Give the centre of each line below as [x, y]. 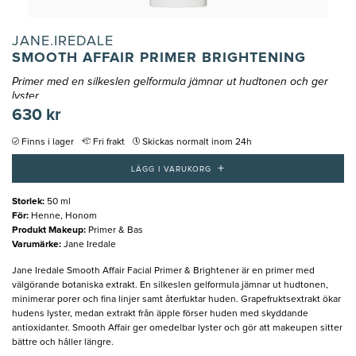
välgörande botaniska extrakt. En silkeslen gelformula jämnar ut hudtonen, [170, 285]
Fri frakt [109, 143]
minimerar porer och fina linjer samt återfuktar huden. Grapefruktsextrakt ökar [176, 299]
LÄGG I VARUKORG [171, 169]
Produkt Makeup [48, 230]
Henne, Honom [64, 216]
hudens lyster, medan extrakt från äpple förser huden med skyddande [160, 313]
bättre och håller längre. [63, 342]
